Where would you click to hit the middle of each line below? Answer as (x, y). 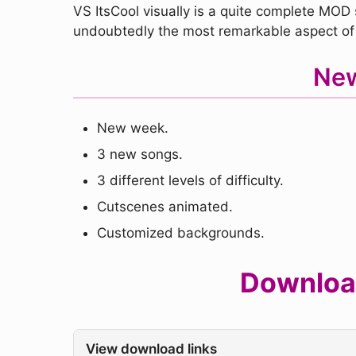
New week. (133, 128)
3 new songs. (140, 154)
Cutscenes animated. (165, 207)
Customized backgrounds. (181, 233)
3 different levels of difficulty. (190, 180)
